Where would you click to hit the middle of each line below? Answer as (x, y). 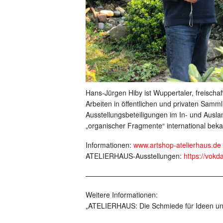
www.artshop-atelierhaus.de (177, 145)
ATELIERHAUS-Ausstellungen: (135, 156)
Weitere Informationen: (122, 194)
